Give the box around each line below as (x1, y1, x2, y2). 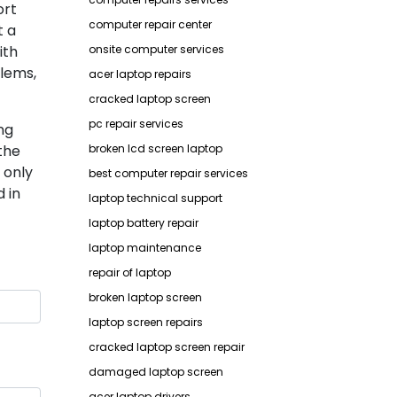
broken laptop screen (89, 290, 202, 305)
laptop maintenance (89, 240, 201, 255)
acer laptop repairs (89, 66, 191, 82)
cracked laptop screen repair (89, 339, 245, 354)
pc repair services (89, 116, 183, 131)
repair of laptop (89, 265, 171, 280)
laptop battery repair (89, 215, 198, 230)
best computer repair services (89, 166, 248, 181)
